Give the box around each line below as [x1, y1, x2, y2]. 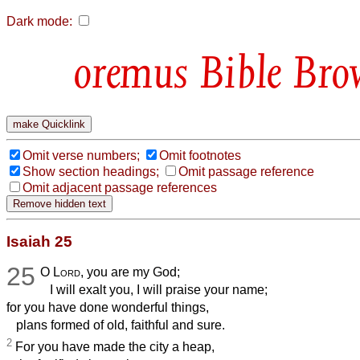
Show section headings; [22, 164, 159, 178]
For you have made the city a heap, [12, 340, 215, 354]
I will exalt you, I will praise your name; [40, 282, 268, 297]
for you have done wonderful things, [6, 300, 209, 314]
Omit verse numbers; [22, 148, 140, 162]
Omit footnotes [159, 148, 241, 162]
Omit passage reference [178, 164, 314, 178]
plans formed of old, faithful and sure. [6, 317, 225, 332]
